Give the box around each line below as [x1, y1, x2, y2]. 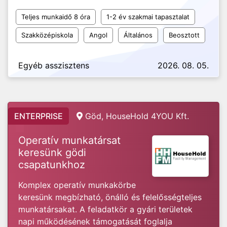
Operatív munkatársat [18, 134, 121, 146]
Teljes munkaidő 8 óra [21, 13, 90, 21]
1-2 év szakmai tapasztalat [106, 13, 190, 21]
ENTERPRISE [14, 111, 63, 121]
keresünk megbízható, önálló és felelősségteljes [18, 192, 202, 202]
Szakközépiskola [21, 31, 73, 39]
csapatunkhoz [18, 159, 85, 171]
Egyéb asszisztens [18, 60, 89, 70]
